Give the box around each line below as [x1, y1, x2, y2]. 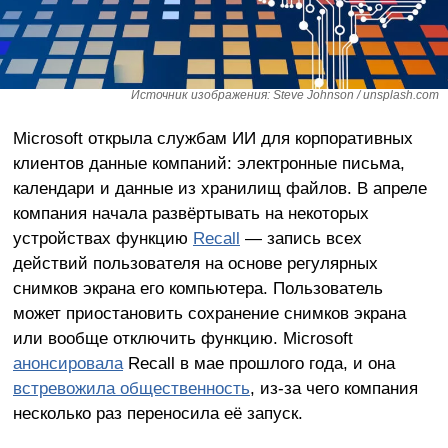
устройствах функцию [12, 227, 193, 248]
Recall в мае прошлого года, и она [122, 352, 395, 373]
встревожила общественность [12, 377, 250, 398]
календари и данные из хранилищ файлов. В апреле [12, 177, 427, 198]
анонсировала [12, 352, 123, 373]
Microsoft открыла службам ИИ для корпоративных [12, 127, 413, 148]
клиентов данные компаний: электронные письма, [12, 152, 405, 173]
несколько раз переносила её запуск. [12, 402, 303, 423]
